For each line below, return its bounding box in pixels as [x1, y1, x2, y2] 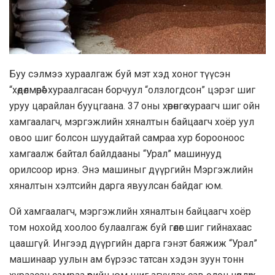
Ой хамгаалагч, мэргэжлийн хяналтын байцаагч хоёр [9, 205, 251, 217]
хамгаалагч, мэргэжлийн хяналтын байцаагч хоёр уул [9, 115, 254, 128]
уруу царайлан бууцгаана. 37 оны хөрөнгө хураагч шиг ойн [9, 99, 260, 112]
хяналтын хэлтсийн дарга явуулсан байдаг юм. [9, 179, 223, 192]
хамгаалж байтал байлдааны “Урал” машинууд [9, 147, 222, 160]
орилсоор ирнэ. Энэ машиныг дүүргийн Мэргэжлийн [9, 163, 253, 176]
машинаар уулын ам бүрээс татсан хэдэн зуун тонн [9, 253, 244, 265]
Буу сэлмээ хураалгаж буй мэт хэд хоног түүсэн [9, 68, 230, 80]
